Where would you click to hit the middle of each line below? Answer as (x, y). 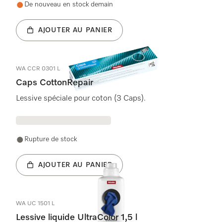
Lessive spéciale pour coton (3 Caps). (81, 99)
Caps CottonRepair (55, 83)
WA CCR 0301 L (38, 69)
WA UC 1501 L (35, 204)
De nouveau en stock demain (69, 4)
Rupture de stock (51, 139)
